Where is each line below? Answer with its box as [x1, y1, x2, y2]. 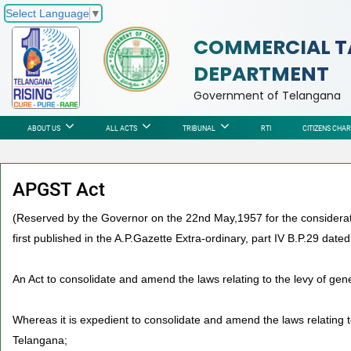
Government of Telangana [194, 88, 341, 103]
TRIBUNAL [183, 125, 217, 132]
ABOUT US [27, 125, 62, 132]
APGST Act [13, 179, 105, 201]
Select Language [5, 7, 89, 20]
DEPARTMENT [194, 60, 329, 88]
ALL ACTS [106, 125, 139, 132]
